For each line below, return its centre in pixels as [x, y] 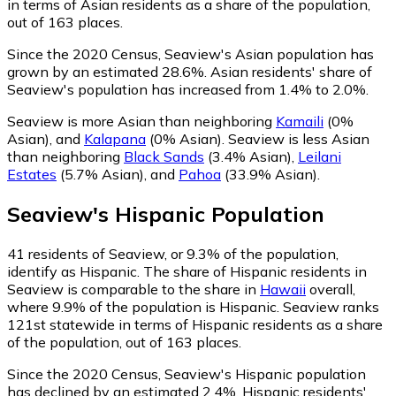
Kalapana [115, 139]
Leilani [320, 157]
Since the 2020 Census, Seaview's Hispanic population [187, 374]
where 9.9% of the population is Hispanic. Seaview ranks [193, 307]
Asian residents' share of [289, 72]
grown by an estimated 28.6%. [107, 72]
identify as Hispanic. [75, 272]
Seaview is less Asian [299, 139]
